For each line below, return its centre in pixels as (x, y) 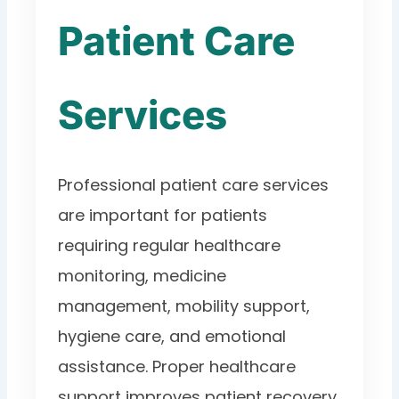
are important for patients (163, 216)
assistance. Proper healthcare (177, 367)
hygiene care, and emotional (172, 337)
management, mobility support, (184, 306)
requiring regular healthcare (170, 246)
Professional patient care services (194, 185)
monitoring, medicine (142, 276)
